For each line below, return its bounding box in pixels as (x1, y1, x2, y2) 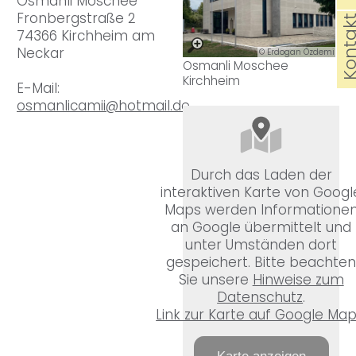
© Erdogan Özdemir (259, 45, 338, 58)
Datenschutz (217, 288, 304, 308)
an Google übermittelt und (171, 218, 352, 238)
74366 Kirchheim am (17, 26, 155, 46)
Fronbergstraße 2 (17, 9, 136, 29)
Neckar (17, 44, 64, 64)
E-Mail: (17, 79, 60, 99)
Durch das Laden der (190, 165, 332, 185)
